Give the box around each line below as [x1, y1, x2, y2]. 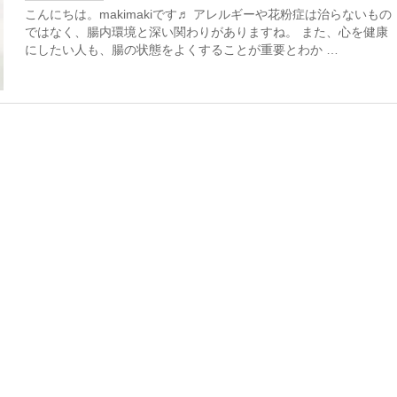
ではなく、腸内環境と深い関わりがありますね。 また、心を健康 [25, 25, 388, 40]
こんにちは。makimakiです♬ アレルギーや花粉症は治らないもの [25, 7, 392, 22]
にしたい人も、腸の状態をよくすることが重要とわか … [25, 43, 339, 58]
